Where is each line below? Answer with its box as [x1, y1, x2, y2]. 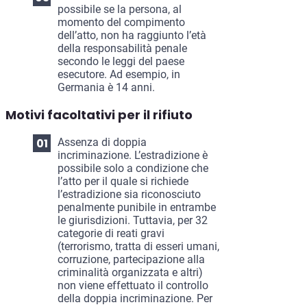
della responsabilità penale [58, 42, 187, 56]
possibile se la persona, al [58, 3, 182, 16]
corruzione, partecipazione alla [58, 253, 205, 267]
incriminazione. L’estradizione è [58, 149, 208, 162]
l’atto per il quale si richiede [58, 175, 188, 188]
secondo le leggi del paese [58, 55, 184, 69]
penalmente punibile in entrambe [58, 201, 216, 214]
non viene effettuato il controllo [58, 279, 208, 293]
